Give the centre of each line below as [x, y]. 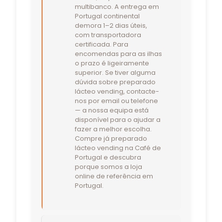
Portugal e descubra [108, 157]
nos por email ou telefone [116, 101]
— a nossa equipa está [111, 110]
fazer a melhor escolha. [113, 129]
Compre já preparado [111, 138]
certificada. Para [101, 44]
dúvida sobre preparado [115, 82]
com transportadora [108, 35]
